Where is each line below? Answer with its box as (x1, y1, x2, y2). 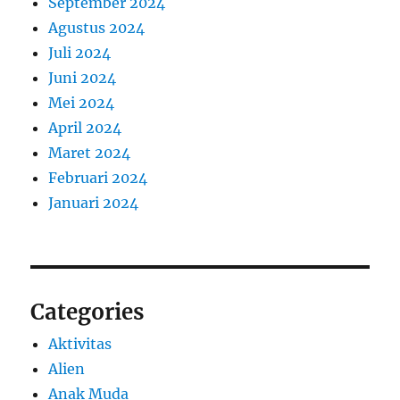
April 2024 (48, 118, 122, 137)
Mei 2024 (48, 93, 115, 112)
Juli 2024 (48, 43, 112, 62)
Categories (30, 297, 145, 326)
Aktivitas (48, 334, 112, 353)
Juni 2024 (48, 68, 117, 87)
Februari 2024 (48, 168, 148, 187)
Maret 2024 (48, 143, 131, 162)
